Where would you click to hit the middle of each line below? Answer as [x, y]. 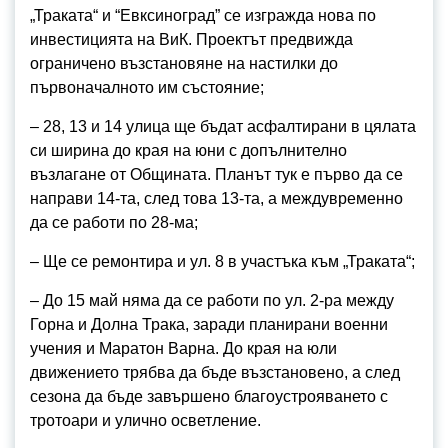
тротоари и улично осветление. [145, 420]
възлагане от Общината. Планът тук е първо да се [216, 174]
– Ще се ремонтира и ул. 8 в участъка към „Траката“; [222, 261]
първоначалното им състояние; [147, 87]
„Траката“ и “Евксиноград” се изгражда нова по [203, 15]
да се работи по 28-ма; [114, 222]
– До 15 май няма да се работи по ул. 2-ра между [212, 300]
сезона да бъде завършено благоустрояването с [209, 396]
